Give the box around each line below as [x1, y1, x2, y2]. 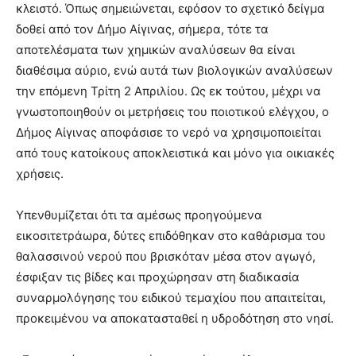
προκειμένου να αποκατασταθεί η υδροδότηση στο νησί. [16, 310, 334, 326]
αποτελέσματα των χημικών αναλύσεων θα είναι [16, 41, 295, 57]
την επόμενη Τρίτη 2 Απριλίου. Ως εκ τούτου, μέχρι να [16, 83, 321, 99]
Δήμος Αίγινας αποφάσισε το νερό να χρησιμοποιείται [16, 124, 321, 140]
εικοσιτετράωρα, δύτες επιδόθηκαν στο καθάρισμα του [16, 227, 326, 243]
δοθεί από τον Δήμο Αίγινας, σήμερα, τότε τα [16, 21, 269, 37]
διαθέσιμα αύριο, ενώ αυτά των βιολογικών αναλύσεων [16, 62, 333, 78]
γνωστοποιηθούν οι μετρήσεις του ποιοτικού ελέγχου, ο [16, 103, 329, 119]
